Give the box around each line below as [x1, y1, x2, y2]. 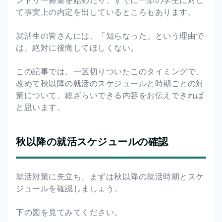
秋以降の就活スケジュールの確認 [16, 134, 168, 148]
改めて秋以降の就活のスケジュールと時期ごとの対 [16, 77, 204, 89]
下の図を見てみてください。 [16, 206, 122, 218]
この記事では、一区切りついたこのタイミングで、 [16, 65, 204, 77]
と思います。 [16, 101, 65, 112]
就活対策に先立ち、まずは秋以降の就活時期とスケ [16, 170, 204, 182]
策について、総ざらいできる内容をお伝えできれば [16, 89, 204, 101]
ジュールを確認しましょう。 [16, 182, 122, 194]
